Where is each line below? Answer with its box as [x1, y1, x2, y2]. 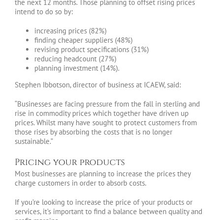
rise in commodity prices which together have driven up [15, 109, 189, 118]
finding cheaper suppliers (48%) [34, 35, 133, 45]
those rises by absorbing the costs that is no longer [15, 127, 172, 137]
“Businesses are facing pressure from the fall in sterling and [15, 99, 200, 109]
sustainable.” [15, 137, 53, 146]
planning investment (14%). [34, 63, 119, 73]
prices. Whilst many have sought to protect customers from [15, 118, 197, 128]
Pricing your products [15, 156, 125, 169]
